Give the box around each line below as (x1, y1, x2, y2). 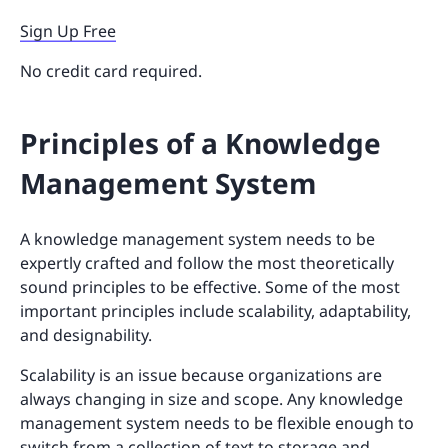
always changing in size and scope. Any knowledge (20, 387, 403, 410)
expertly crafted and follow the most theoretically (20, 251, 394, 274)
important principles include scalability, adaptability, (20, 299, 411, 322)
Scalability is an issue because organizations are (20, 363, 382, 386)
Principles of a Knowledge (20, 123, 381, 162)
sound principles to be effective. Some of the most (20, 275, 400, 298)
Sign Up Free (20, 19, 116, 42)
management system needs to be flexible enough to (20, 411, 414, 434)
